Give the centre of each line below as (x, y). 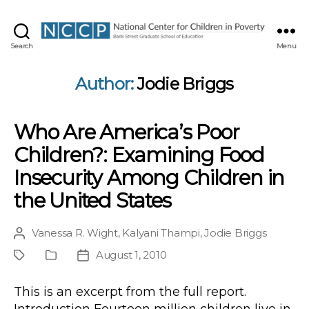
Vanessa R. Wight (75, 233)
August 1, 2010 (131, 255)
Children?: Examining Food (139, 155)
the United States (92, 201)
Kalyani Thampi (161, 233)
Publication (79, 256)
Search (22, 46)
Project (37, 256)
